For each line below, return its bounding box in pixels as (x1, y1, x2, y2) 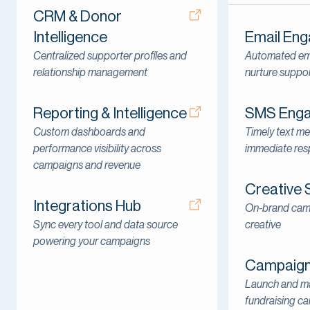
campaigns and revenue (33, 159, 140, 171)
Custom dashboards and (33, 126, 145, 138)
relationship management (33, 66, 147, 78)
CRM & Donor (33, 8, 122, 24)
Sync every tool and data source (33, 219, 178, 230)
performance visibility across (33, 143, 161, 154)
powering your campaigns (33, 235, 150, 247)
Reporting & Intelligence (33, 105, 187, 121)
